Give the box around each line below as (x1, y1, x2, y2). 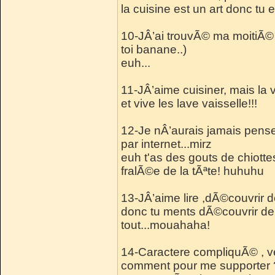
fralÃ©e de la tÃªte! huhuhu (121, 164, 264, 177)
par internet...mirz (121, 137, 212, 150)
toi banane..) (121, 42, 187, 56)
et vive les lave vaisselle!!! (121, 96, 257, 110)
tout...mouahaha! (121, 218, 210, 231)
